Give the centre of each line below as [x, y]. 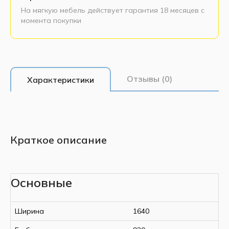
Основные [41, 182]
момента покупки [51, 20]
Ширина [29, 211]
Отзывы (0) [150, 78]
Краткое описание [59, 140]
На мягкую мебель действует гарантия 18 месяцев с [113, 10]
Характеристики [61, 79]
